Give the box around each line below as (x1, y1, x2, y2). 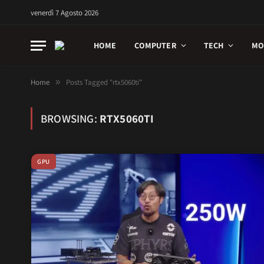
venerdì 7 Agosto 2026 (31, 7, 98, 18)
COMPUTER (134, 40, 176, 51)
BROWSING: (41, 111, 100, 126)
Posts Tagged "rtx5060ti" (66, 77, 142, 87)
